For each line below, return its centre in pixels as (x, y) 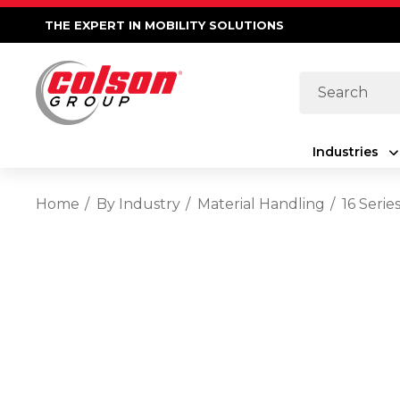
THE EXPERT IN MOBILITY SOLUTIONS (164, 25)
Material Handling (261, 204)
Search (324, 85)
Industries (345, 152)
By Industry (138, 204)
